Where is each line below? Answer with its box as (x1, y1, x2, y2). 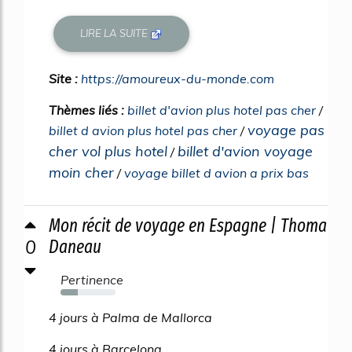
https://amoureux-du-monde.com (81, 70, 274, 86)
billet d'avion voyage (178, 141, 313, 160)
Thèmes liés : (49, 101, 127, 118)
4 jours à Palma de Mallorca (49, 309, 212, 325)
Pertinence (60, 271, 123, 288)
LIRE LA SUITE (80, 27, 151, 40)
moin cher (49, 163, 114, 181)
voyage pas (247, 120, 324, 139)
